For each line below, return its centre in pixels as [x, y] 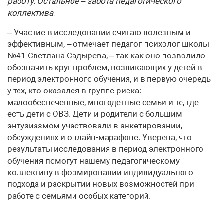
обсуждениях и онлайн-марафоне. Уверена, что [100, 137]
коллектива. [31, 13]
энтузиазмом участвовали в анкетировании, [95, 126]
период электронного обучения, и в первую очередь [109, 79]
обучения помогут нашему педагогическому [93, 161]
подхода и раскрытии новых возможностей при [101, 184]
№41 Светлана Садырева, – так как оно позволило [106, 55]
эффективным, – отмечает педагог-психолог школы [108, 44]
